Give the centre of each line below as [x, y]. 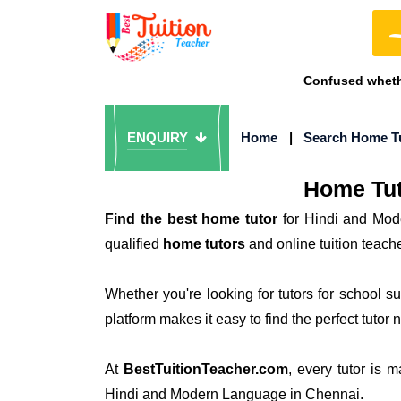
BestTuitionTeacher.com [205, 369]
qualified [134, 244]
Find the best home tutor [191, 219]
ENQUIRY [159, 137]
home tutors [204, 244]
